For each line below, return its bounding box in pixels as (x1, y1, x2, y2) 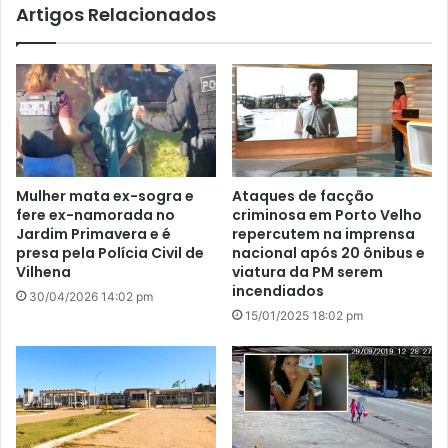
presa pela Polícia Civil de (16, 243, 204, 264)
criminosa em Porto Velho (232, 205, 422, 226)
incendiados (232, 281, 324, 302)
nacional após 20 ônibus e (232, 243, 425, 264)
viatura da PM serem (232, 262, 383, 283)
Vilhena (16, 262, 71, 283)
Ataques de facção (232, 186, 374, 207)
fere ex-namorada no (16, 205, 175, 226)
